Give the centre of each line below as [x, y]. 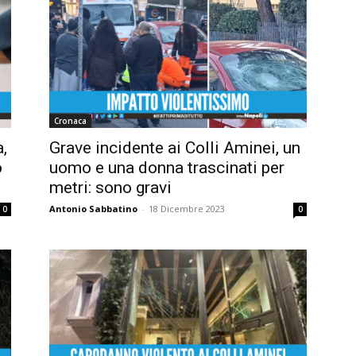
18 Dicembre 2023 [187, 209]
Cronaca [70, 121]
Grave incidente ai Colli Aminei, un [175, 148]
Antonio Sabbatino [93, 209]
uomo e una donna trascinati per [167, 168]
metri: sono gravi [110, 188]
